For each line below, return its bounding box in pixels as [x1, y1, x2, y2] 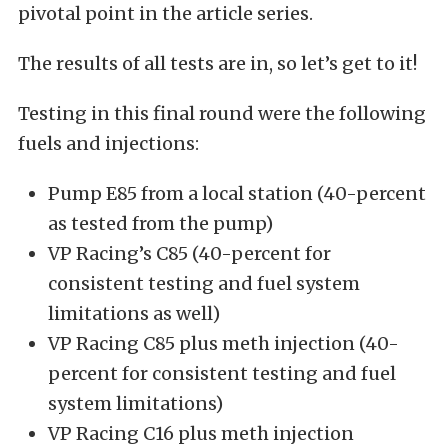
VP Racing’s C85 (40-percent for [48, 241, 331, 265]
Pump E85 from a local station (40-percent [48, 181, 426, 205]
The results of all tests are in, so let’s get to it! [18, 51, 417, 75]
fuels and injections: [18, 131, 199, 155]
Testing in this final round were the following [18, 101, 426, 125]
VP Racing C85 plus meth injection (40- [48, 331, 399, 355]
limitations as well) [48, 301, 220, 325]
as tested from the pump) [48, 211, 273, 235]
